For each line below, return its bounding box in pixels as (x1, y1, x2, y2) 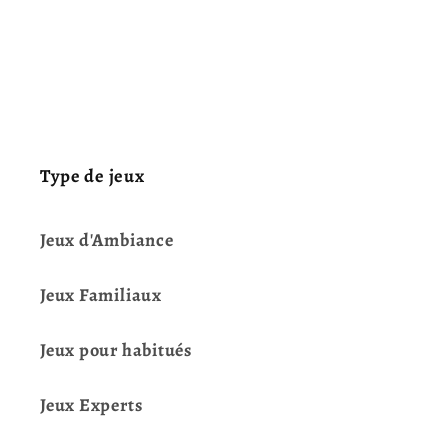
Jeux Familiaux (40, 282, 162, 307)
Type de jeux (40, 162, 145, 188)
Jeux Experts (40, 392, 143, 417)
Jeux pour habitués (40, 337, 193, 362)
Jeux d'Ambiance (40, 227, 174, 252)
